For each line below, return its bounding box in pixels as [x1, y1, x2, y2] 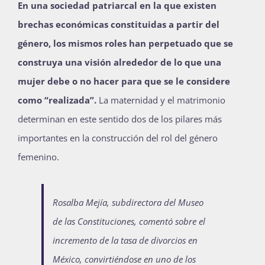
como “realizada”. [18, 94, 96, 106]
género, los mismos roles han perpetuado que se [18, 37, 233, 49]
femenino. [18, 151, 62, 163]
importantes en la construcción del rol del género [18, 132, 218, 144]
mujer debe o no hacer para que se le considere [18, 75, 230, 87]
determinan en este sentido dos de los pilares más [18, 113, 222, 125]
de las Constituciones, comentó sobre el [53, 215, 205, 227]
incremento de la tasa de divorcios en [53, 234, 198, 246]
